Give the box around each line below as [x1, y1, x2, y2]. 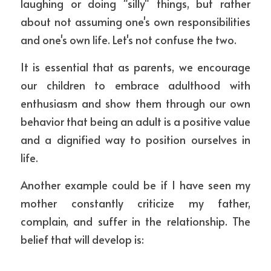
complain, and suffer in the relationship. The [21, 214, 250, 229]
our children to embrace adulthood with [21, 77, 250, 93]
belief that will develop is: [21, 232, 144, 247]
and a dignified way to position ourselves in [21, 132, 250, 147]
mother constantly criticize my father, [21, 195, 250, 211]
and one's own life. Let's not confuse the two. [21, 32, 237, 47]
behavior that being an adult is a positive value [21, 114, 250, 129]
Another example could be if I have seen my [21, 177, 250, 192]
